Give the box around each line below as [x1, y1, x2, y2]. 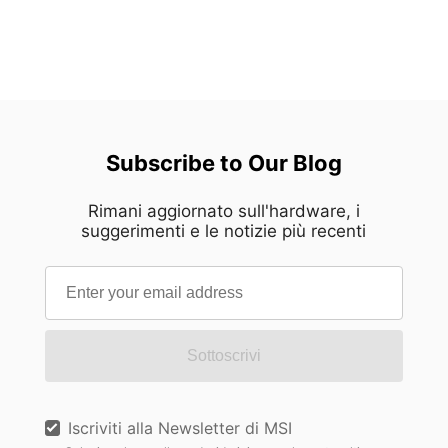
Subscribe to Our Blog [105, 150, 342, 177]
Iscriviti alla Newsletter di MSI [67, 418, 292, 439]
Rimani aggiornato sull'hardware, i [87, 201, 360, 222]
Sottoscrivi [186, 347, 261, 365]
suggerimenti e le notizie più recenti [81, 221, 367, 242]
